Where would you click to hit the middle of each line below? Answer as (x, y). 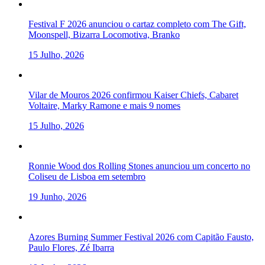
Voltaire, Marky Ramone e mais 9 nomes (104, 105)
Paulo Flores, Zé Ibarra (71, 247)
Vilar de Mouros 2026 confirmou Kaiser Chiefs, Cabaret (133, 95)
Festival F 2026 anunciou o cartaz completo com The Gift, (137, 24)
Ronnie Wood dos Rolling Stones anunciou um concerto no (139, 166)
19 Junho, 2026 (57, 196)
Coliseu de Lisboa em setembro (87, 176)
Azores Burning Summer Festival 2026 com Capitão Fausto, (141, 237)
